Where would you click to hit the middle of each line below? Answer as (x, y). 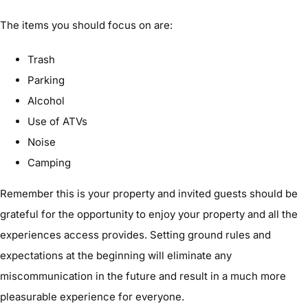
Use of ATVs (57, 121)
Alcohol (46, 100)
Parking (46, 80)
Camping (49, 162)
